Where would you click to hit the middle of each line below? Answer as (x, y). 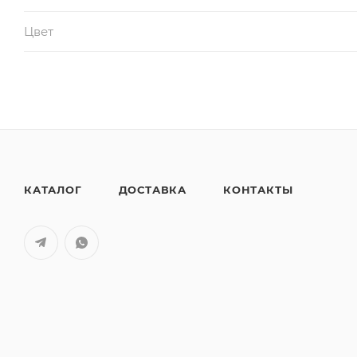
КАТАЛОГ (53, 190)
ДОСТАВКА (153, 190)
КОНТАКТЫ (258, 190)
